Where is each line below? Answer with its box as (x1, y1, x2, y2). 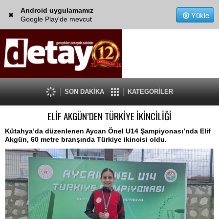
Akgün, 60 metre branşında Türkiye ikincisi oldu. (5, 135, 167, 143)
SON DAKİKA (65, 88, 104, 95)
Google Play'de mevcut (20, 15, 92, 23)
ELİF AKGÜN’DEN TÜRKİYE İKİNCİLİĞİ (47, 109, 172, 123)
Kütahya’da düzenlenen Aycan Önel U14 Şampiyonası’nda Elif (5, 127, 211, 135)
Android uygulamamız (20, 6, 93, 14)
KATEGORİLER (128, 88, 173, 95)
